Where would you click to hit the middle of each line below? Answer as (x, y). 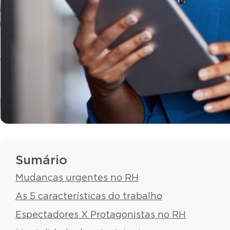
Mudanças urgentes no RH (77, 178)
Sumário (41, 160)
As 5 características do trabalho (89, 196)
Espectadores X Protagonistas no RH (101, 215)
